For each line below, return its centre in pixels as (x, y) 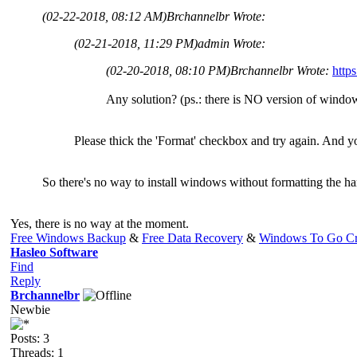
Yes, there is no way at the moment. (100, 223)
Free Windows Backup (68, 237)
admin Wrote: (231, 43)
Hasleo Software (54, 252)
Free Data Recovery (192, 237)
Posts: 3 (30, 338)
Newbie (30, 309)
